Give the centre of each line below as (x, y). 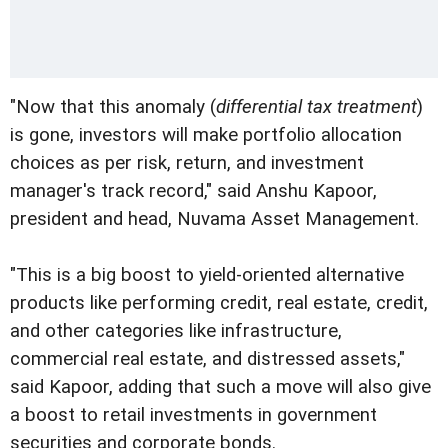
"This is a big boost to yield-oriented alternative (207, 274)
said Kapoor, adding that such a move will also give (220, 386)
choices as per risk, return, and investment (187, 162)
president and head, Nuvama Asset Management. (214, 218)
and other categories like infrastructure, (176, 330)
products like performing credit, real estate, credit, (219, 302)
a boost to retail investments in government (193, 414)
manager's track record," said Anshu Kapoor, (193, 190)
